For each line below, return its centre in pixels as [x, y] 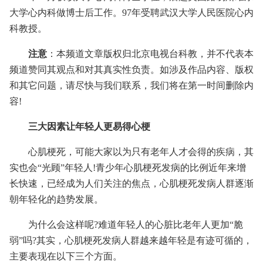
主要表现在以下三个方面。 [66, 256]
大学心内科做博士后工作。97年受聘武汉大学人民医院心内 [131, 13]
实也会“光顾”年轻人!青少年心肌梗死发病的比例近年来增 [128, 168]
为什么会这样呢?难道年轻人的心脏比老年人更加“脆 [136, 225]
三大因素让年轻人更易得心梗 [89, 127]
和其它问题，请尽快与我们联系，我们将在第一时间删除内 [131, 85]
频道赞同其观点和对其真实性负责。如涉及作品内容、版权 [131, 70]
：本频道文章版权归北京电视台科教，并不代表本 [150, 54]
